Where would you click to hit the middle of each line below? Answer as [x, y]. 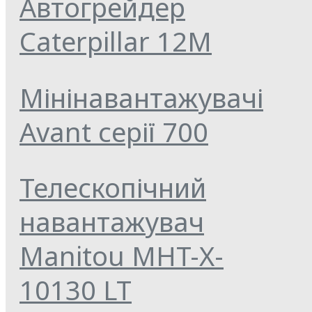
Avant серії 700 [114, 131]
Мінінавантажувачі [141, 97]
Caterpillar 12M [116, 41]
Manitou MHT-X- [122, 256]
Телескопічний [113, 188]
